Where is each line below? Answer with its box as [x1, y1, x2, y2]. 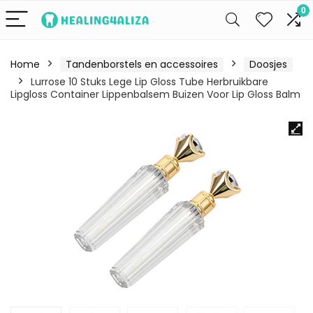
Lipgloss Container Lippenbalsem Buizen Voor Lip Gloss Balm [10, 87, 300, 101]
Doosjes [249, 57, 287, 71]
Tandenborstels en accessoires [66, 57, 218, 71]
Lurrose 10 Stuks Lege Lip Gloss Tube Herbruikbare [31, 75, 268, 89]
